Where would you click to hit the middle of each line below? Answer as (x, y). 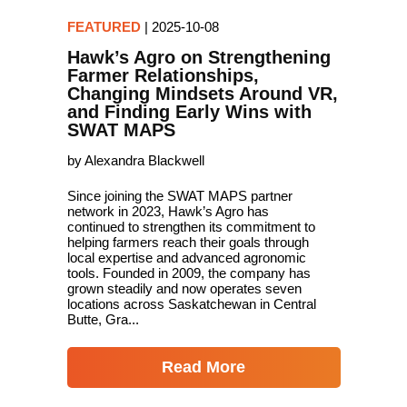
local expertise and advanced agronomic (186, 258)
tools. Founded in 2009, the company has (189, 273)
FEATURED (104, 27)
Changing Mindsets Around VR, (202, 94)
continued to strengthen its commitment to (191, 227)
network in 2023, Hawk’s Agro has (168, 211)
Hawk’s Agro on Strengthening (199, 57)
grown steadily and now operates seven (184, 288)
